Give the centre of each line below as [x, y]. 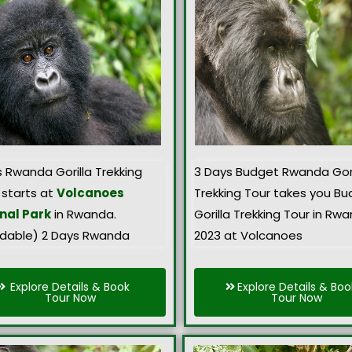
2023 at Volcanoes [248, 236]
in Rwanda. [84, 214]
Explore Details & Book [70, 286]
